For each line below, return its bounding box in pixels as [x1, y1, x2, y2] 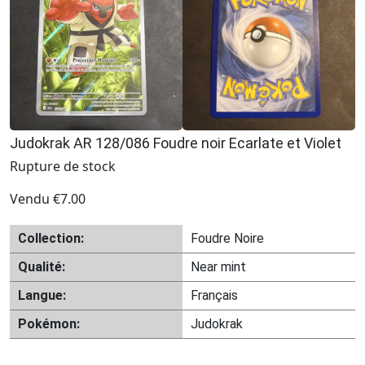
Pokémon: [18, 316, 80, 332]
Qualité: [18, 259, 65, 275]
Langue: [18, 288, 66, 303]
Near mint [191, 259, 246, 275]
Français [191, 288, 238, 303]
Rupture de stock [10, 157, 116, 175]
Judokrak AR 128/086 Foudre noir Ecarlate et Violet [10, 134, 341, 152]
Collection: [18, 231, 84, 246]
